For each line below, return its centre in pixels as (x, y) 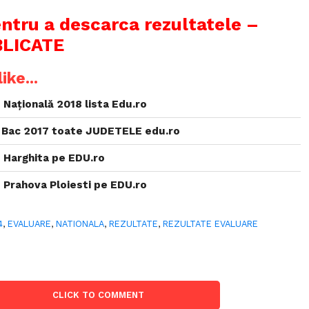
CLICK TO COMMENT (99, 295)
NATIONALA (80, 224)
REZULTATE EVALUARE (211, 224)
